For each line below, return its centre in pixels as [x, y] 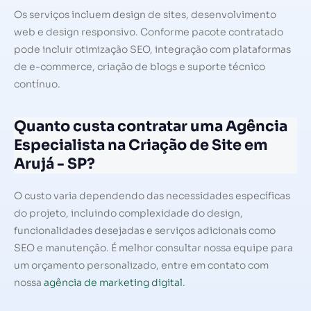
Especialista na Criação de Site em [141, 145]
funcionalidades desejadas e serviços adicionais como [145, 230]
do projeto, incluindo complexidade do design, [128, 213]
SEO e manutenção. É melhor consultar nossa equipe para [153, 247]
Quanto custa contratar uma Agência [151, 126]
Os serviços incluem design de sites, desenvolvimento [145, 15]
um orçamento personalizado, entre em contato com [141, 265]
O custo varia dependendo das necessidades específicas [152, 195]
